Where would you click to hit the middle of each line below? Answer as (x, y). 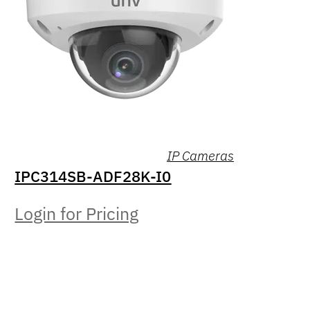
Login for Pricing (77, 214)
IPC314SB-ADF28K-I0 (93, 176)
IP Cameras (200, 155)
